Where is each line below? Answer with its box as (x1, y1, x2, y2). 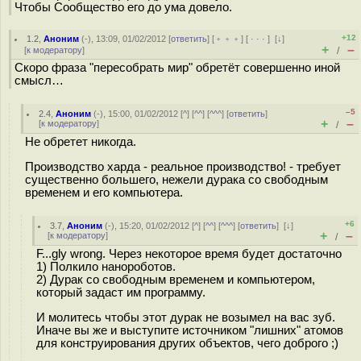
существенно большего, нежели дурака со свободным (25, 172, 328, 186)
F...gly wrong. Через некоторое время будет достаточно (36, 247, 342, 260)
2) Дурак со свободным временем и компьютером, (36, 273, 315, 286)
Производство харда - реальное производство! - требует (25, 160, 341, 173)
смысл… (15, 74, 64, 87)
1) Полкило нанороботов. (36, 260, 176, 273)
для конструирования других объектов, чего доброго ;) (36, 336, 338, 350)
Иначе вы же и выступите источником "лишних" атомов (36, 323, 343, 337)
